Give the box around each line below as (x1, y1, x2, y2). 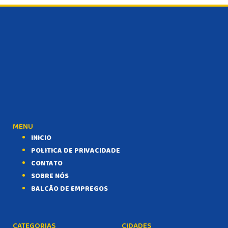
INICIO (31, 132, 51, 144)
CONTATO (31, 158, 63, 169)
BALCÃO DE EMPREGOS (31, 183, 108, 195)
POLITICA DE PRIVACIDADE (31, 145, 120, 157)
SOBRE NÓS (31, 170, 69, 182)
